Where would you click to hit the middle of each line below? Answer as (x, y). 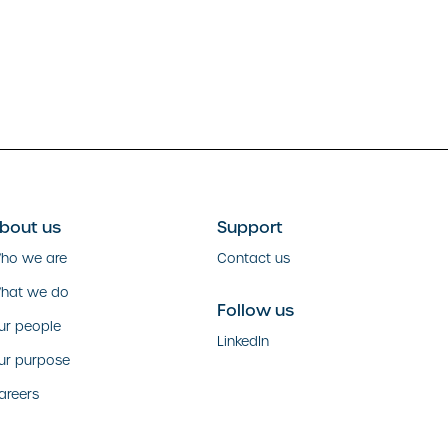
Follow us (255, 310)
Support (249, 228)
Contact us (253, 259)
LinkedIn (242, 341)
